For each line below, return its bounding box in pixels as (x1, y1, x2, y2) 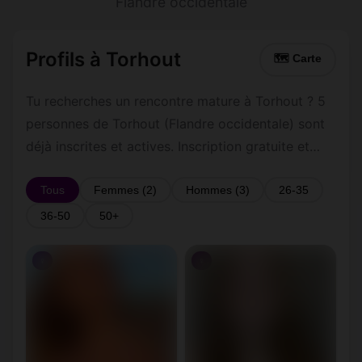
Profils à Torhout (26, 48, 181, 71)
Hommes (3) (186, 183, 250, 196)
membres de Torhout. (26, 183, 157, 200)
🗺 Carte (274, 53, 322, 65)
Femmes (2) (94, 183, 157, 196)
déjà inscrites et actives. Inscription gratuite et (26, 138, 309, 154)
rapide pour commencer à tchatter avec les (26, 161, 291, 177)
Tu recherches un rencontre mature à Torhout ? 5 (26, 93, 326, 109)
